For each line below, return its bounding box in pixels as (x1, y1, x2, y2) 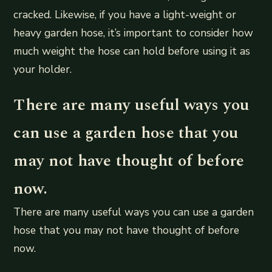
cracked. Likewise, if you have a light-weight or (13, 7, 237, 22)
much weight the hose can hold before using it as (13, 44, 251, 59)
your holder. (13, 62, 72, 77)
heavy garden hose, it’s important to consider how (13, 25, 254, 41)
